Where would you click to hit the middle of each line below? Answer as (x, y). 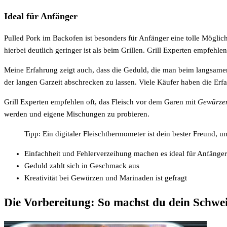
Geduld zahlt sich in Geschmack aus (82, 166)
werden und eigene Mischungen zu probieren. (77, 114)
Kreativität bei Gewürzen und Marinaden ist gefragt (106, 178)
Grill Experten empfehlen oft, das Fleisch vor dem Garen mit (101, 102)
